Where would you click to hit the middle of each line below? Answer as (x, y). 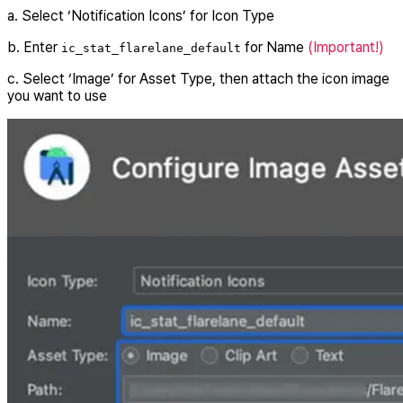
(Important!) (346, 48)
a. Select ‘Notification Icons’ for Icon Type (141, 16)
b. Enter (34, 48)
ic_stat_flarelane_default (151, 49)
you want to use (57, 96)
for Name (274, 48)
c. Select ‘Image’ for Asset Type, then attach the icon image (198, 79)
